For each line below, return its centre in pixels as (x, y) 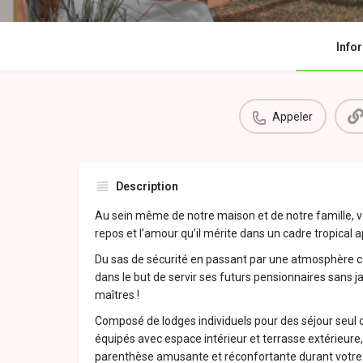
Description (147, 187)
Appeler (293, 116)
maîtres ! (117, 295)
